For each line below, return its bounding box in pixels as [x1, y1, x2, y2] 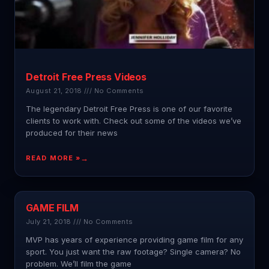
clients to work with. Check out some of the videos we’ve [26, 116, 241, 126]
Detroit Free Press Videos [26, 71, 147, 83]
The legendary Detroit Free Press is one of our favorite [26, 104, 232, 114]
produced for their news [26, 128, 118, 138]
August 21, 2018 [26, 86, 85, 95]
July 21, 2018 [26, 217, 74, 226]
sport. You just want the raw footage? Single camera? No [26, 247, 241, 257]
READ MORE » [26, 154, 81, 163]
